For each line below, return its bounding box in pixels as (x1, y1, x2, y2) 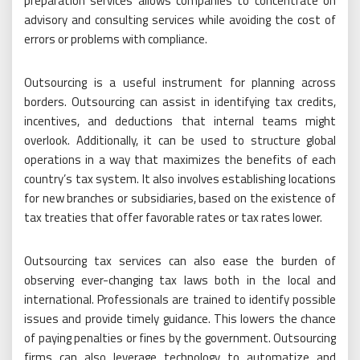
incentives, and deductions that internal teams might (24, 112, 336, 130)
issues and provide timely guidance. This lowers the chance (24, 309, 336, 328)
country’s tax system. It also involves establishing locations (24, 170, 336, 188)
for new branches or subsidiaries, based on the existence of (24, 189, 336, 207)
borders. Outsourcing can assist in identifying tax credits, (24, 92, 336, 111)
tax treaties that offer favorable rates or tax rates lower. (24, 208, 322, 227)
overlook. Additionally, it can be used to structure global (24, 131, 336, 149)
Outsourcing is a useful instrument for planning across (24, 73, 336, 92)
